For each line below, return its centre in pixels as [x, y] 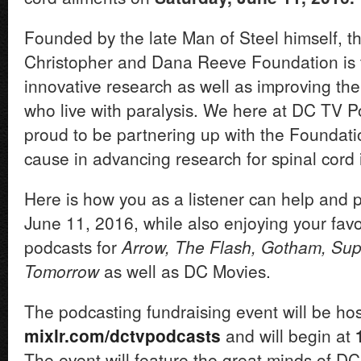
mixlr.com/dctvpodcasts [122, 335]
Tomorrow [62, 271]
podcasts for [73, 247]
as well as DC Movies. [185, 271]
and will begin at [288, 335]
